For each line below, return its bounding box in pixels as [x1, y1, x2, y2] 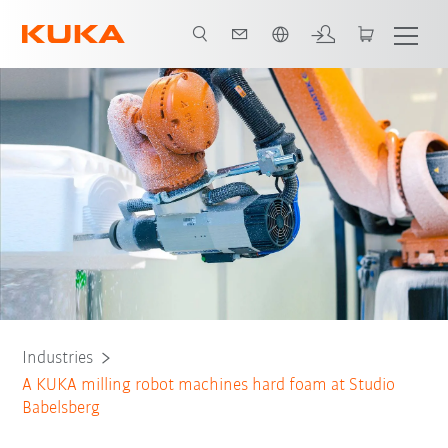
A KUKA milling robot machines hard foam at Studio [22, 375, 396, 395]
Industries [22, 348, 94, 368]
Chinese [42, 9, 107, 29]
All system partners [170, 36, 278, 51]
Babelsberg [22, 398, 101, 418]
